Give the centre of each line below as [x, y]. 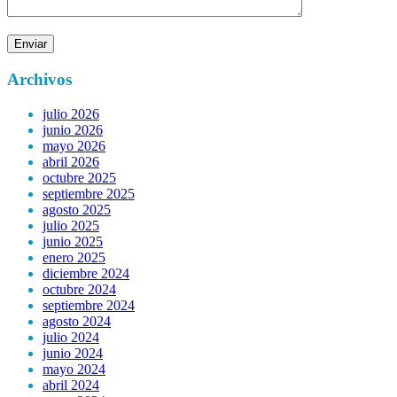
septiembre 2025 [89, 193]
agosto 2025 [77, 209]
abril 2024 [71, 385]
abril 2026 [71, 161]
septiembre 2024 [89, 305]
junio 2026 [73, 129]
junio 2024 [73, 353]
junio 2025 [73, 241]
